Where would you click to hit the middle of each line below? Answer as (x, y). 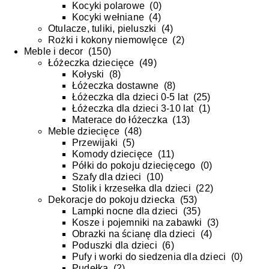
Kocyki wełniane (108, 17)
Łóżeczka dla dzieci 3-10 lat (133, 109)
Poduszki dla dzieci (115, 246)
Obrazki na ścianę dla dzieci (134, 234)
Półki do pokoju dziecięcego (134, 166)
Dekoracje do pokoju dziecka (112, 200)
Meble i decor (54, 52)
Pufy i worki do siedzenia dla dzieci (149, 257)
